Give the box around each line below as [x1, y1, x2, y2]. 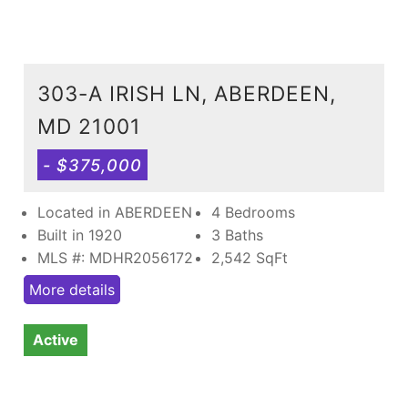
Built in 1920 [37, 225, 122, 244]
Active [33, 330, 78, 349]
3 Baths [211, 225, 263, 244]
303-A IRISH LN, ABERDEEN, [37, 80, 336, 106]
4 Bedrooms [211, 202, 295, 221]
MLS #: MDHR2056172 [37, 248, 193, 267]
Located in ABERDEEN [37, 202, 192, 221]
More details [29, 280, 115, 299]
